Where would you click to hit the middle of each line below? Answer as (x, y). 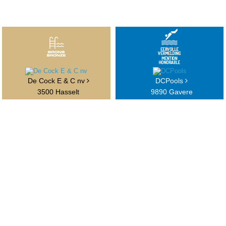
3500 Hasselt (59, 92)
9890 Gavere (172, 92)
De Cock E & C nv (57, 81)
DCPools (171, 81)
